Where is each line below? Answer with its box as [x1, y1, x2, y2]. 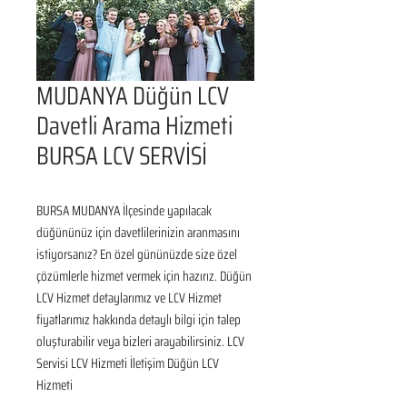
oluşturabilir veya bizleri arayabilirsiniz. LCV [36, 331, 244, 352]
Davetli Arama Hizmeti [36, 105, 233, 145]
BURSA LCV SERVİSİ [36, 135, 207, 175]
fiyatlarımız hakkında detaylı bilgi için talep [36, 309, 241, 331]
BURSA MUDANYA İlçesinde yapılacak [36, 200, 212, 222]
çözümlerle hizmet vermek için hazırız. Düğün [36, 265, 252, 287]
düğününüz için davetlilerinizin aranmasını [36, 222, 240, 243]
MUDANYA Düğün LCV [36, 75, 229, 115]
